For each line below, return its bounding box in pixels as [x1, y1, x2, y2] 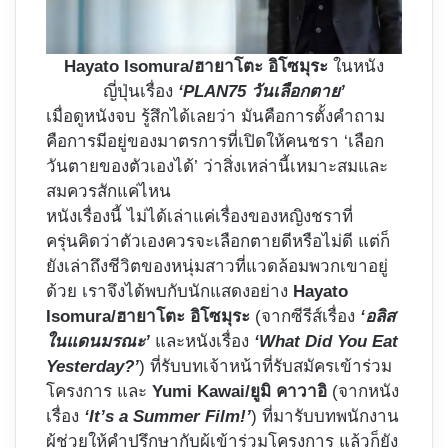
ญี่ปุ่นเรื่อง [103, 82, 178, 102]
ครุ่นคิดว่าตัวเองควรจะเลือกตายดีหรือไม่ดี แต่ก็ [46, 232, 390, 252]
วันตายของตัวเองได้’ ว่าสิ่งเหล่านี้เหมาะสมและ [46, 157, 388, 177]
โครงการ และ [46, 382, 152, 402]
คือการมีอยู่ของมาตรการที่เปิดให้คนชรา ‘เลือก [46, 132, 384, 152]
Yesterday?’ [46, 357, 139, 377]
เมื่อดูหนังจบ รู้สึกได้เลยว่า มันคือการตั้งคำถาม [46, 107, 385, 127]
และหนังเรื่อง [150, 332, 254, 352]
